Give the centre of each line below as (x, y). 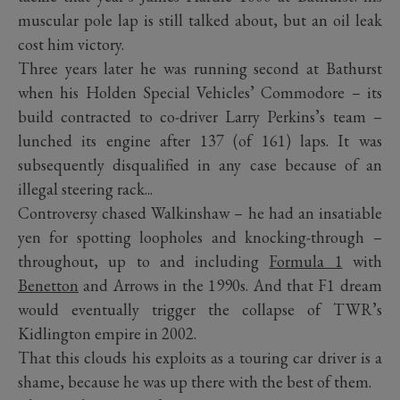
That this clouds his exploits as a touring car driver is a (200, 358)
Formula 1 (306, 262)
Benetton (48, 286)
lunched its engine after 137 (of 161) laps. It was (200, 141)
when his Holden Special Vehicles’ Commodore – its (200, 93)
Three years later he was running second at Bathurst (200, 69)
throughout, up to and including (144, 262)
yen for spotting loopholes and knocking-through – (200, 237)
